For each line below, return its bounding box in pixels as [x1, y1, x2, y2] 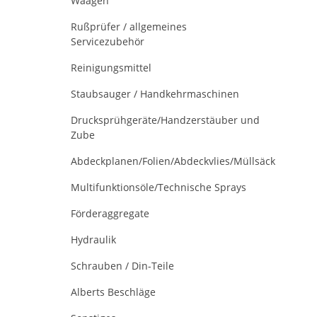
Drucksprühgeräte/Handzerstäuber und [71, 113, 260, 127]
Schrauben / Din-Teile [71, 259, 174, 272]
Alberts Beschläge [71, 285, 156, 299]
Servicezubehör [71, 35, 144, 48]
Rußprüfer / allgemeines [71, 20, 187, 33]
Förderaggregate [71, 207, 149, 220]
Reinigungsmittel [71, 61, 151, 74]
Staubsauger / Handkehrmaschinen [71, 87, 239, 100]
